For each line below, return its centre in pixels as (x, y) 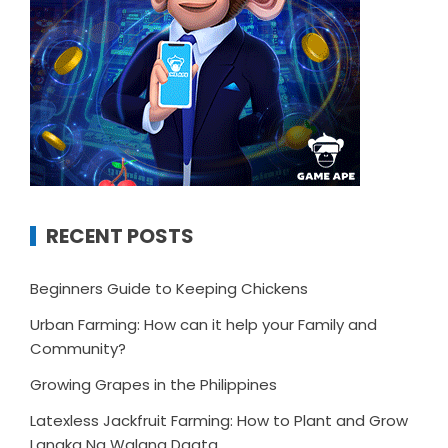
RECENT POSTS (120, 235)
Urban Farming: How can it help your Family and (203, 324)
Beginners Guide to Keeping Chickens (169, 288)
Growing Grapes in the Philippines (153, 384)
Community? (78, 348)
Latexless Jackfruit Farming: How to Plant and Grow (219, 420)
